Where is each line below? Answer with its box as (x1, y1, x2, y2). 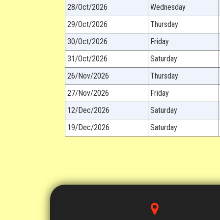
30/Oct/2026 (67, 37, 108, 46)
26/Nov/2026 (67, 71, 109, 81)
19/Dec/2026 (67, 123, 110, 132)
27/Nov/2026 (67, 88, 109, 98)
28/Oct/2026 (67, 2, 108, 12)
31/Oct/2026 (67, 54, 108, 63)
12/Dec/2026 (67, 106, 110, 115)
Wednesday (150, 2, 186, 12)
